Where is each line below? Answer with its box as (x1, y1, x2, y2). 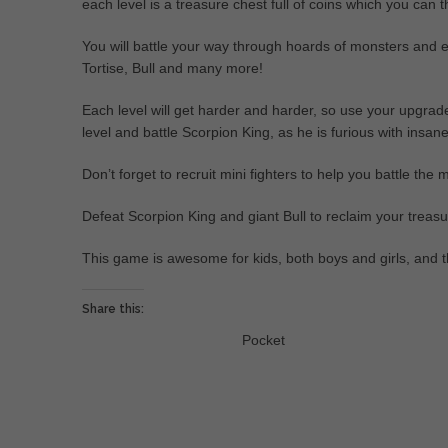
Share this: (82, 302, 144, 316)
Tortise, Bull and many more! (82, 60, 263, 76)
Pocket (242, 332, 285, 348)
